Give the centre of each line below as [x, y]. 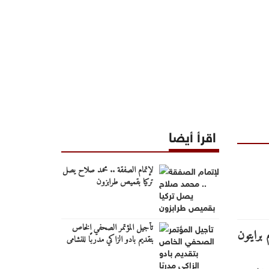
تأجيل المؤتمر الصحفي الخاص [112, 228]
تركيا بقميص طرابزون [124, 182]
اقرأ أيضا [192, 135]
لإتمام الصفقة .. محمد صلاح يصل [107, 170]
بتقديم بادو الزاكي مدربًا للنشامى [110, 240]
